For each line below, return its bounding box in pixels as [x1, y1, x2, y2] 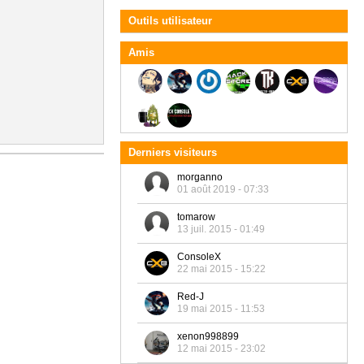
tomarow [177, 211, 215, 223]
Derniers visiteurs [128, 146, 217, 158]
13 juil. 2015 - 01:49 [177, 223, 265, 235]
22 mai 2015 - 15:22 [177, 263, 266, 275]
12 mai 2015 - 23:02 [177, 343, 266, 354]
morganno [177, 171, 223, 183]
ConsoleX [177, 251, 221, 262]
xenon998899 [177, 331, 239, 342]
